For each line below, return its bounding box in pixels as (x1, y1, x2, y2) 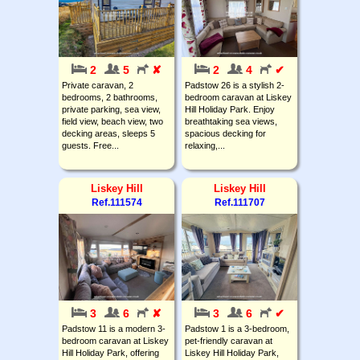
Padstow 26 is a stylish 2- (185, 80, 284, 90)
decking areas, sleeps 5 (62, 128, 155, 138)
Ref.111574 (91, 196, 142, 208)
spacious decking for (185, 128, 266, 138)
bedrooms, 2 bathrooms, (62, 92, 157, 102)
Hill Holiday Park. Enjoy (185, 104, 275, 114)
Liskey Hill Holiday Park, (185, 347, 279, 358)
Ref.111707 (214, 196, 265, 208)
